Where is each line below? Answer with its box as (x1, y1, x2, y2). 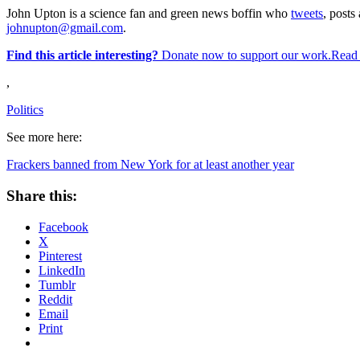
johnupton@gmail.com (6, 21, 123, 35)
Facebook (39, 219, 88, 234)
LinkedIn (39, 263, 85, 277)
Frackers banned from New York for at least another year (6, 157, 294, 172)
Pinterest (39, 248, 82, 263)
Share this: (6, 187, 77, 205)
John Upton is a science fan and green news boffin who (6, 6, 291, 21)
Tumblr (39, 277, 76, 292)
